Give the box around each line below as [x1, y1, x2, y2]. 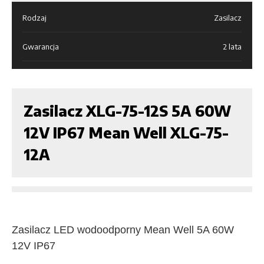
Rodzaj [22, 12, 47, 22]
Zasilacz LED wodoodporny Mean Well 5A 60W [12, 223, 234, 236]
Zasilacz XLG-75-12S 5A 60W [24, 101, 231, 120]
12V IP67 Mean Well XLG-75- [24, 123, 229, 142]
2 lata [223, 41, 242, 51]
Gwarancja [22, 41, 59, 51]
